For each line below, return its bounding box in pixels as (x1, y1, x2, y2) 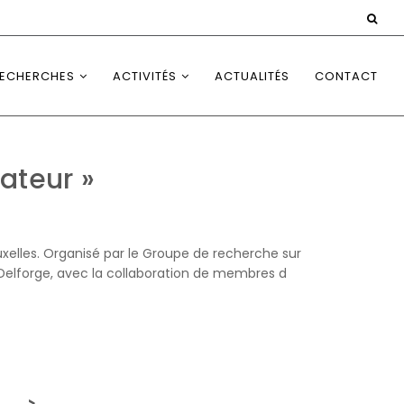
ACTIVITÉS (113, 68, 177, 85)
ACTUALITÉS (215, 68, 289, 85)
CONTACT (315, 68, 378, 85)
